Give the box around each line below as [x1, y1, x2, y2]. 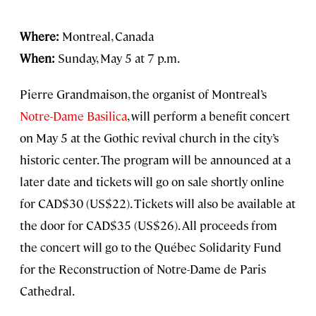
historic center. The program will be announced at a [20, 151, 291, 167]
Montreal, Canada [62, 28, 154, 44]
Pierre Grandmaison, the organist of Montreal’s [20, 85, 267, 102]
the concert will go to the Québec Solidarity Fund [20, 238, 281, 255]
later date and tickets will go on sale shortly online [20, 173, 284, 189]
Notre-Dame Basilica [20, 107, 127, 123]
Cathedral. [20, 282, 75, 298]
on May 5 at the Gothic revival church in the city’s [20, 129, 279, 145]
